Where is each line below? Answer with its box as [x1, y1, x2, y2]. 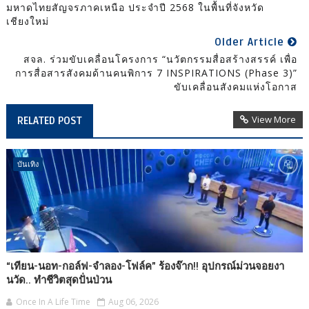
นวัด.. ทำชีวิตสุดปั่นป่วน [6, 274, 112, 287]
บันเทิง [17, 159, 39, 170]
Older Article [215, 36, 288, 49]
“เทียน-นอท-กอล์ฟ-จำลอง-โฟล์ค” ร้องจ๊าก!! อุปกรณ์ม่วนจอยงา [6, 260, 284, 273]
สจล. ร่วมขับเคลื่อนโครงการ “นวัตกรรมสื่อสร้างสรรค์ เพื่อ [23, 52, 298, 66]
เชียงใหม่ [6, 14, 49, 28]
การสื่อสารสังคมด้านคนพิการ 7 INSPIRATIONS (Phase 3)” [15, 66, 298, 80]
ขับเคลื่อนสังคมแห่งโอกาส [174, 80, 298, 94]
